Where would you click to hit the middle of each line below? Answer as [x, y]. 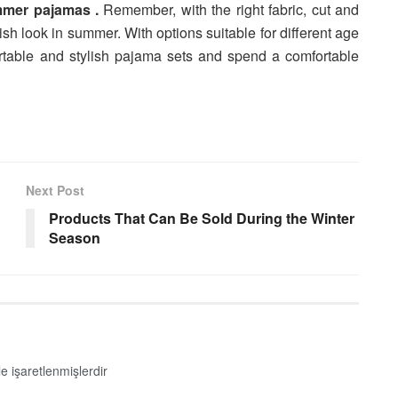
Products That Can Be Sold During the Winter [202, 218]
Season [75, 237]
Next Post [55, 190]
